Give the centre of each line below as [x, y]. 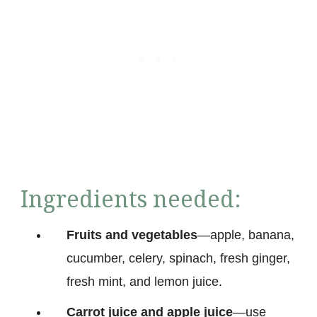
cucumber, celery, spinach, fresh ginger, [178, 258]
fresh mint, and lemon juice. [144, 281]
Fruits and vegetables [132, 235]
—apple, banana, [246, 235]
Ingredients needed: [131, 198]
